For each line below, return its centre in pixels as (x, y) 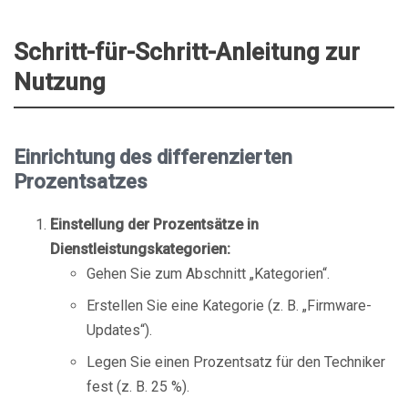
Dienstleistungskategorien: (140, 249)
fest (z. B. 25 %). (138, 387)
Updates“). (119, 330)
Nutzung (60, 82)
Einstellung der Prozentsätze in (154, 224)
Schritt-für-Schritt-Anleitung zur (187, 52)
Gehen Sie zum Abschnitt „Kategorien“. (208, 274)
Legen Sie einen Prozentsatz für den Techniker (236, 362)
